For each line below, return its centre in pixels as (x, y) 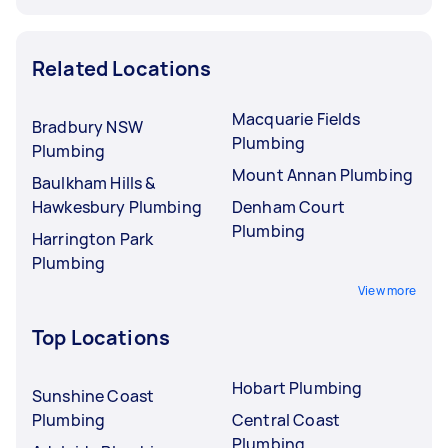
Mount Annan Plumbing (322, 174)
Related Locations (122, 68)
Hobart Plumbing (297, 387)
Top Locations (101, 337)
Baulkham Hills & (94, 182)
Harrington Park (93, 238)
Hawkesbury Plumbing (117, 206)
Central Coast (286, 419)
